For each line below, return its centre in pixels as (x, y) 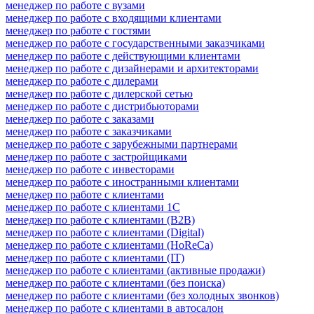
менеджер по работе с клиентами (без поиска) (115, 282)
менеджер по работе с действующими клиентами (123, 55)
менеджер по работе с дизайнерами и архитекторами (132, 68)
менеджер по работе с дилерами (82, 81)
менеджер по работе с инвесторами (90, 169)
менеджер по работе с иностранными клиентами (122, 182)
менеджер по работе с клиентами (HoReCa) (109, 245)
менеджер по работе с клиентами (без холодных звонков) (142, 295)
